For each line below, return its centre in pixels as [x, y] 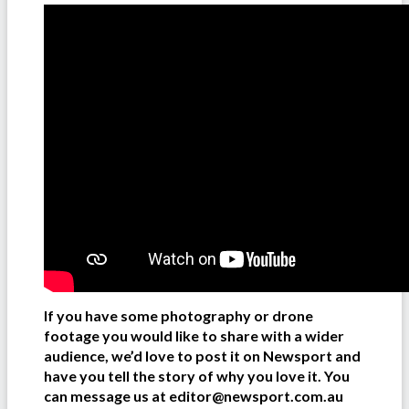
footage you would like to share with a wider [194, 335]
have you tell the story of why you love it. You [197, 375]
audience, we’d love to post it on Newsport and [202, 355]
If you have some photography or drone [178, 315]
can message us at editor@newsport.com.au [194, 395]
